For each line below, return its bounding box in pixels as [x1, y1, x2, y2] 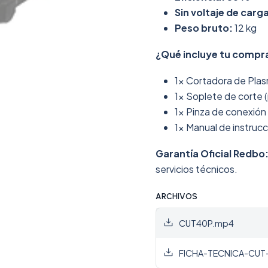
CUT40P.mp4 [179, 218, 234, 229]
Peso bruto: [175, 22, 233, 34]
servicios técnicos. [156, 163, 237, 175]
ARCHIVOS [156, 191, 197, 201]
